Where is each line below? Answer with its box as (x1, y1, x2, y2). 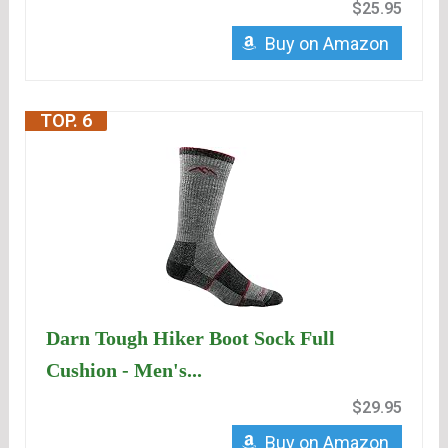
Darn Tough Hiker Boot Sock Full (46, 327, 336, 350)
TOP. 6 (40, 110, 93, 132)
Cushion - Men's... (46, 359, 203, 382)
